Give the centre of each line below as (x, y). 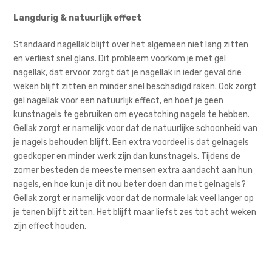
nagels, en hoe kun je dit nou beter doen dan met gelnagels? (130, 184)
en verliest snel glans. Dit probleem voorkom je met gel (120, 58)
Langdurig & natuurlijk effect (78, 18)
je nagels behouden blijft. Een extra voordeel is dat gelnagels (131, 142)
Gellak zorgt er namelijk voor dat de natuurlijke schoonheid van (136, 128)
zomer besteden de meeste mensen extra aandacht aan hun (133, 170)
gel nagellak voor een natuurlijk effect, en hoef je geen (119, 100)
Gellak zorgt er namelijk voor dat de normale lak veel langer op (134, 198)
